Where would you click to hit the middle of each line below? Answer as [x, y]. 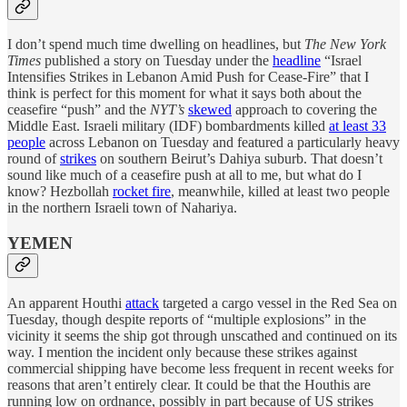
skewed [210, 110]
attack [142, 303]
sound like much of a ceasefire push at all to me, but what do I [184, 175]
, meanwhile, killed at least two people [280, 192]
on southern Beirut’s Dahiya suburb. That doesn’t [239, 159]
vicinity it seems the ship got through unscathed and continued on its [202, 335]
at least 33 [357, 126]
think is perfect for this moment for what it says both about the [184, 94]
